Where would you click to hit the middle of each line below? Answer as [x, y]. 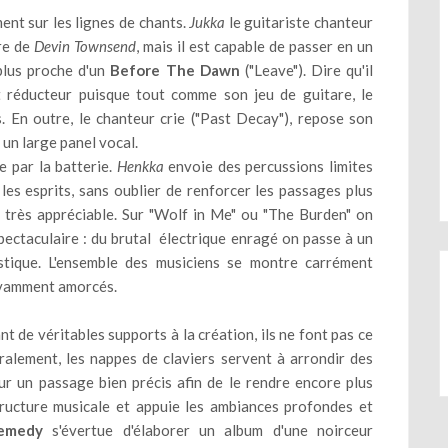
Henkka [140, 166]
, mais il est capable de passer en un [254, 46]
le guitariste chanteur [299, 22]
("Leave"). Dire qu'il [306, 70]
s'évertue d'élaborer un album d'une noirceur [208, 430]
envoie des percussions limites [268, 166]
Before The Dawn [175, 70]
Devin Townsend [85, 46]
